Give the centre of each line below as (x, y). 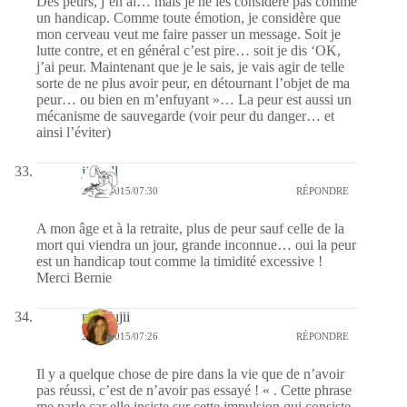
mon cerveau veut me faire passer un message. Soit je (189, 34)
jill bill (100, 171)
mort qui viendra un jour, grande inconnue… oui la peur (196, 244)
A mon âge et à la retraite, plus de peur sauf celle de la (190, 228)
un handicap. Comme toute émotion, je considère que (189, 17)
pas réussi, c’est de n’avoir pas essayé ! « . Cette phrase (194, 390)
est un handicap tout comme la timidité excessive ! (179, 261)
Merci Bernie (74, 277)
